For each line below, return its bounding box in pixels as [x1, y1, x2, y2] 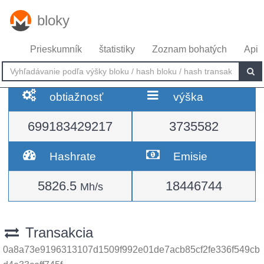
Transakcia [21, 225, 93, 240]
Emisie [173, 150, 208, 163]
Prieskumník [30, 44, 82, 54]
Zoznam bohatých [152, 44, 227, 54]
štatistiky [99, 44, 135, 54]
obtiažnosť [49, 90, 104, 103]
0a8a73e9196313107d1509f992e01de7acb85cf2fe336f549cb [3, 245, 260, 255]
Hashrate [49, 150, 97, 163]
